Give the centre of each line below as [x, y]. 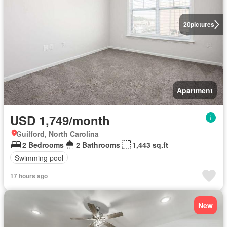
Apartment [195, 90]
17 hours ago [29, 176]
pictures [202, 24]
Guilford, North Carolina [58, 134]
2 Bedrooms [43, 145]
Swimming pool [39, 157]
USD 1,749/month [60, 120]
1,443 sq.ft [150, 145]
